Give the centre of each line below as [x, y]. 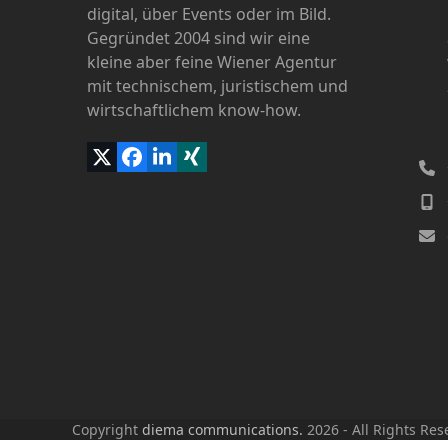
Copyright [107, 429]
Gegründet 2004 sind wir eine [198, 38]
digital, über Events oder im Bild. [209, 14]
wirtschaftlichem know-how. [194, 110]
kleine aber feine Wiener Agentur [212, 62]
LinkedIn [200, 165]
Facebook [175, 165]
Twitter [133, 165]
